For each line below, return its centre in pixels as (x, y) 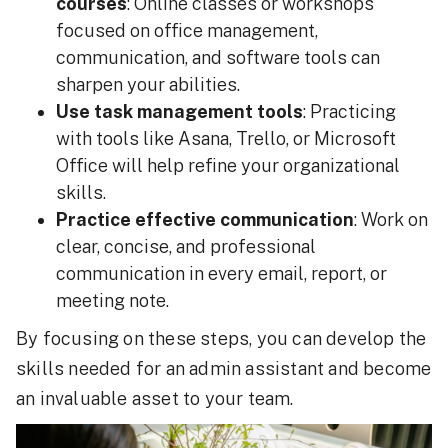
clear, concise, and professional (186, 246)
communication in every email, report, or (221, 273)
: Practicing (349, 111)
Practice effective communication (205, 219)
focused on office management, (187, 30)
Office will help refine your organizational (228, 165)
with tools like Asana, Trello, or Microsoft (226, 138)
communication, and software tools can (218, 57)
